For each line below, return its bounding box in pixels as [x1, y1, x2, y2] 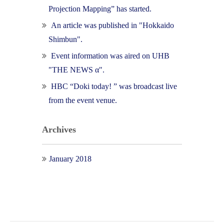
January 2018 [49, 154, 91, 163]
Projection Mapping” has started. [48, 4, 151, 13]
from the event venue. [48, 95, 117, 104]
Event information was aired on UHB [51, 51, 169, 60]
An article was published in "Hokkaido [51, 20, 174, 29]
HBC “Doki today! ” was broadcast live [51, 81, 177, 90]
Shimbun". [48, 34, 82, 43]
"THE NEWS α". [48, 65, 104, 74]
